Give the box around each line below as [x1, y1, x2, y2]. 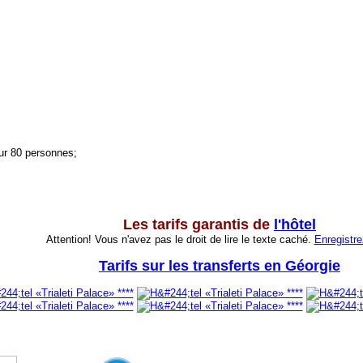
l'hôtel [274, 216, 316, 233]
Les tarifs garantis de [123, 216, 274, 233]
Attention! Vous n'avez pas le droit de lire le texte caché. [45, 233, 314, 246]
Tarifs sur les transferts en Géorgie [99, 258, 340, 274]
